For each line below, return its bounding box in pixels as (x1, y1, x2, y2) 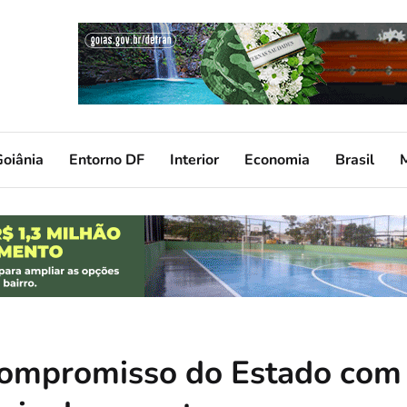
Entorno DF (69, 149, 144, 170)
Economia (244, 149, 310, 170)
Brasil (335, 149, 374, 170)
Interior (170, 149, 219, 170)
